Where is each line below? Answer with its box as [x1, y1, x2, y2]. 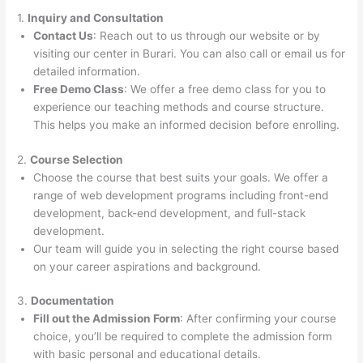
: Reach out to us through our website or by [93, 29, 321, 43]
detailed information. [33, 65, 141, 79]
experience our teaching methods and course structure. [33, 100, 325, 114]
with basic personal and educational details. [33, 348, 262, 361]
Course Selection [30, 152, 124, 166]
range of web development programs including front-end [33, 188, 329, 202]
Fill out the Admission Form [33, 312, 181, 326]
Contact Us [33, 29, 94, 43]
